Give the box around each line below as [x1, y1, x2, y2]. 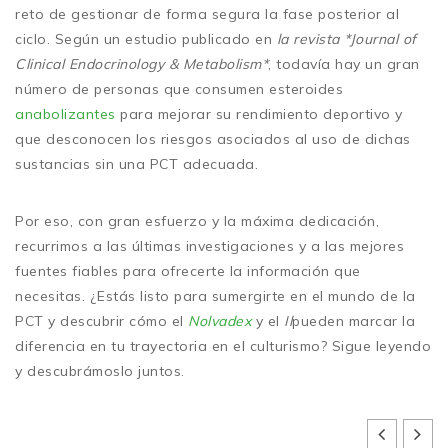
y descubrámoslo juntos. [15, 361, 185, 380]
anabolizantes [15, 104, 116, 123]
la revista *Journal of [276, 29, 417, 48]
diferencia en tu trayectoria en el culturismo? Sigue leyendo [15, 336, 431, 355]
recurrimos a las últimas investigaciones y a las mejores [15, 236, 404, 255]
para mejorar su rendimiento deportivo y [115, 104, 403, 123]
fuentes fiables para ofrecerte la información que [15, 261, 361, 280]
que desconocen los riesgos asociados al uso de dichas [15, 129, 411, 148]
